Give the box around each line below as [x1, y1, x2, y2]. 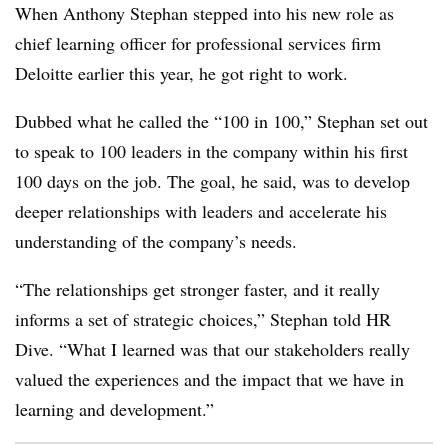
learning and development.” [15, 397, 214, 421]
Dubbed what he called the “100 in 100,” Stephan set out [15, 109, 428, 133]
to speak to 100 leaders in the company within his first [15, 139, 408, 163]
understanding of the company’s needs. [15, 229, 297, 253]
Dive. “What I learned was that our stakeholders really [15, 337, 410, 361]
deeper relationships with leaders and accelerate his [15, 199, 387, 223]
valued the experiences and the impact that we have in [15, 367, 404, 391]
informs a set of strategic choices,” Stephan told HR [15, 307, 391, 331]
